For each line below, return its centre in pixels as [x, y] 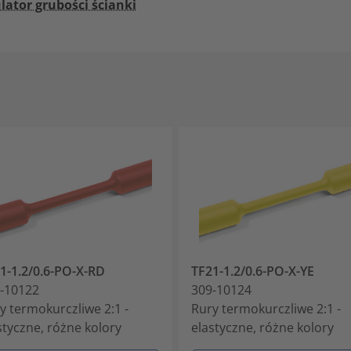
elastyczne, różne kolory [262, 327]
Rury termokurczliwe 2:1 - [266, 308]
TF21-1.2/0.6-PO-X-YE [253, 271]
